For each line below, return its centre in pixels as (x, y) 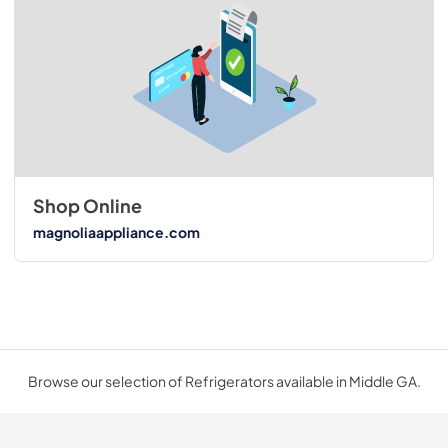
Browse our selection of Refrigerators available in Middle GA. (224, 381)
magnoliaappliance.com (116, 231)
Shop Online (87, 206)
